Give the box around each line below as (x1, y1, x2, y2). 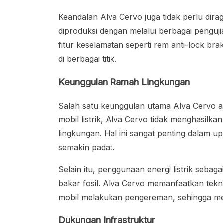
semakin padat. (58, 142, 114, 152)
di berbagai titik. (58, 54, 116, 64)
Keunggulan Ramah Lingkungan (58, 76, 190, 88)
